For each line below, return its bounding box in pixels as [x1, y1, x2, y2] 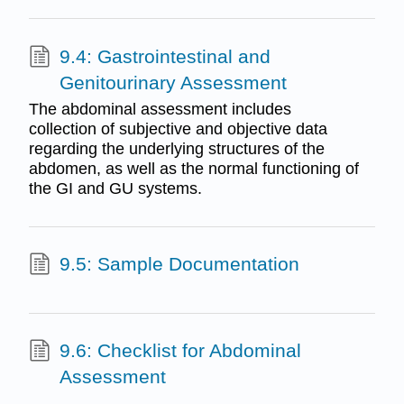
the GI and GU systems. [28, 179, 202, 198]
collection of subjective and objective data [28, 120, 327, 139]
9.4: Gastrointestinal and [59, 45, 271, 67]
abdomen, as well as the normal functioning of [28, 160, 359, 179]
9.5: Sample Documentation [59, 253, 299, 275]
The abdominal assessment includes [28, 100, 291, 119]
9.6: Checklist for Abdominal [59, 339, 301, 361]
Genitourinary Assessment [59, 71, 287, 93]
